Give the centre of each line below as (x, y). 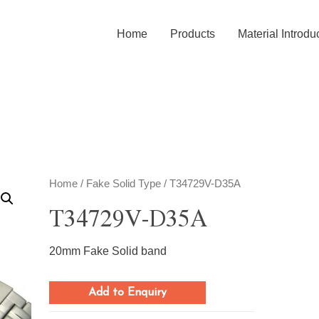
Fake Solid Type (124, 184)
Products (193, 34)
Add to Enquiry (128, 293)
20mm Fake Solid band (108, 251)
